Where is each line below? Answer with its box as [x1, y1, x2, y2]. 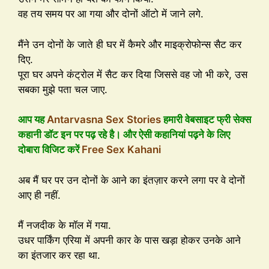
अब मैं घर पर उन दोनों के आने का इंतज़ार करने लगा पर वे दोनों [18, 174, 245, 186]
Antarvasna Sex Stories [47, 113, 161, 126]
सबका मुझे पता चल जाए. [18, 83, 107, 95]
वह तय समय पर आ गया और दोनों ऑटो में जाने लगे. [18, 8, 204, 20]
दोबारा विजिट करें [18, 144, 82, 156]
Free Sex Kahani [82, 144, 161, 156]
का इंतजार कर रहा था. [18, 249, 100, 262]
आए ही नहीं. [18, 189, 61, 201]
